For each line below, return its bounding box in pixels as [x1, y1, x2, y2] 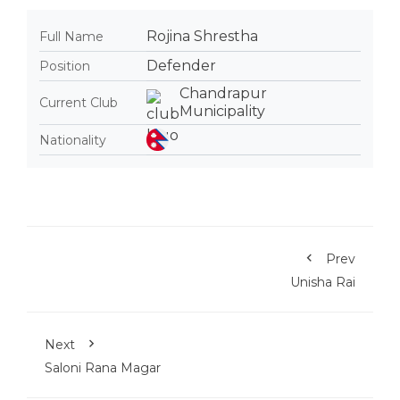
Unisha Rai [290, 274, 355, 290]
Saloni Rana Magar [45, 360, 161, 376]
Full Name [39, 29, 104, 45]
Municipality [179, 103, 265, 120]
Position [39, 58, 90, 74]
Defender [146, 57, 216, 74]
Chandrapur [179, 85, 267, 102]
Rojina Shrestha [146, 28, 258, 45]
